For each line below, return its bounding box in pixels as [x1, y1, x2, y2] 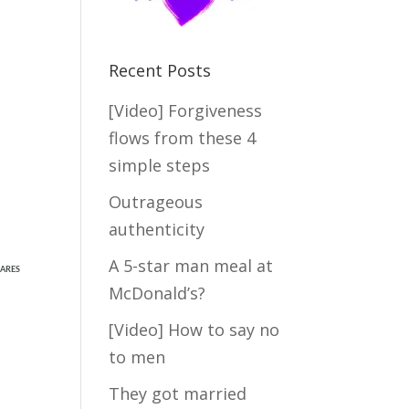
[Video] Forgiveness [109, 99, 263, 121]
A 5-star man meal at [109, 254, 274, 277]
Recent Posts [109, 58, 212, 81]
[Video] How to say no [109, 318, 280, 341]
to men [109, 345, 166, 368]
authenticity [109, 217, 205, 240]
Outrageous [109, 190, 204, 213]
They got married [109, 382, 247, 404]
